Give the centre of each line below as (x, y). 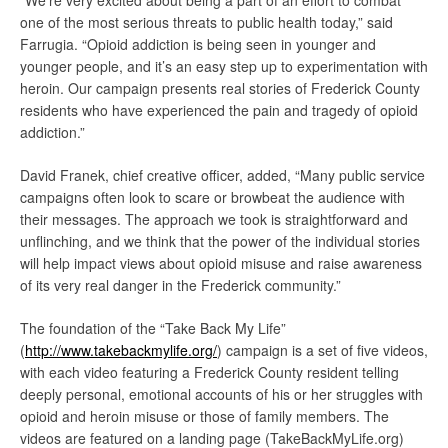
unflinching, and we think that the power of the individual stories (220, 241)
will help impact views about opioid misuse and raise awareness (221, 263)
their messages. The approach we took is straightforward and (214, 219)
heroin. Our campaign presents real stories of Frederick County (220, 88)
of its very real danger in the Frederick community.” (180, 285)
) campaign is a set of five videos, (322, 350)
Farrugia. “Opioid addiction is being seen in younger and (198, 44)
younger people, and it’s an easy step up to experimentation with (224, 66)
